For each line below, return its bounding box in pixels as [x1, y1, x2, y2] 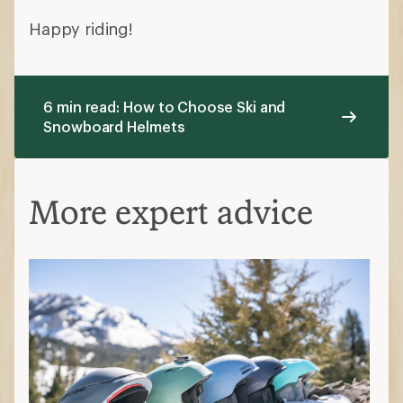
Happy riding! [29, 18, 133, 39]
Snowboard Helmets [43, 117, 184, 135]
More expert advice [29, 192, 313, 231]
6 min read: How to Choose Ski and [43, 97, 286, 115]
